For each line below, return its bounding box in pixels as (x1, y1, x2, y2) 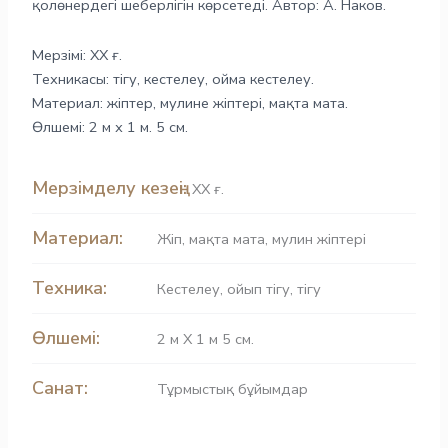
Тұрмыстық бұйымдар (157, 379, 309, 400)
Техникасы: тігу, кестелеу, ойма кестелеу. (32, 68, 315, 89)
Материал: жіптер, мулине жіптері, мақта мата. (32, 92, 349, 113)
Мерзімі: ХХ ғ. (32, 44, 123, 65)
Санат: (32, 376, 89, 401)
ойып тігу (227, 279, 291, 300)
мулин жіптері (272, 229, 367, 250)
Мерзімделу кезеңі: (32, 176, 188, 201)
